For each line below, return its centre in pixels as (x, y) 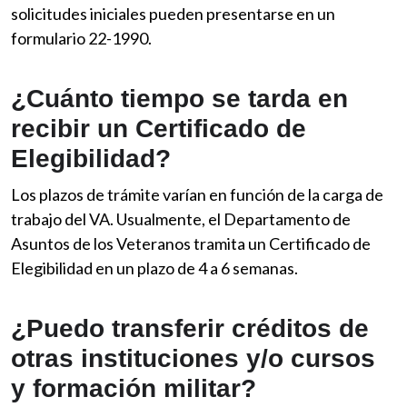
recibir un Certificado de (159, 129)
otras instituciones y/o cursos (193, 359)
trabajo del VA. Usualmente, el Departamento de (181, 219)
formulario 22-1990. (81, 39)
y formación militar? (134, 389)
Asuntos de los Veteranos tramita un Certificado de (191, 244)
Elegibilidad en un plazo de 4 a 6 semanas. (154, 268)
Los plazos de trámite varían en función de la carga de (197, 195)
